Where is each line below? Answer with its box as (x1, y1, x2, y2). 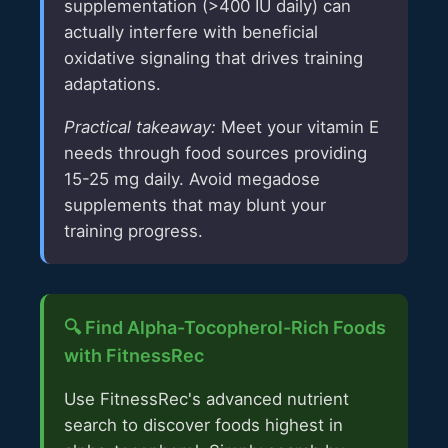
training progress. (64, 220, 203, 241)
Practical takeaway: (64, 116, 216, 137)
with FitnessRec (64, 344, 204, 366)
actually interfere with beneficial (64, 21, 318, 42)
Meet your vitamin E (216, 116, 379, 137)
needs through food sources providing (64, 142, 367, 163)
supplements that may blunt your (64, 194, 326, 215)
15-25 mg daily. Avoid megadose (64, 168, 320, 189)
